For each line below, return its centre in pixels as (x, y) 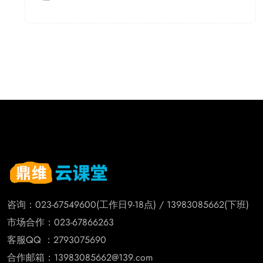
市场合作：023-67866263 (60, 222)
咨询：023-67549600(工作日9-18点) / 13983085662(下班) (128, 204)
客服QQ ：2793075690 (57, 240)
